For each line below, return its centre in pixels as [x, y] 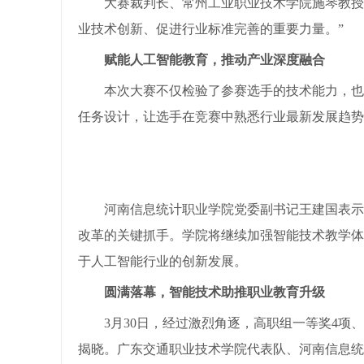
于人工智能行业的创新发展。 [162, 261]
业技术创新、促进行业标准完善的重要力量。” [210, 29]
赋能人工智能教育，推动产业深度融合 [214, 60]
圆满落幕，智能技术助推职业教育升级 [214, 292]
